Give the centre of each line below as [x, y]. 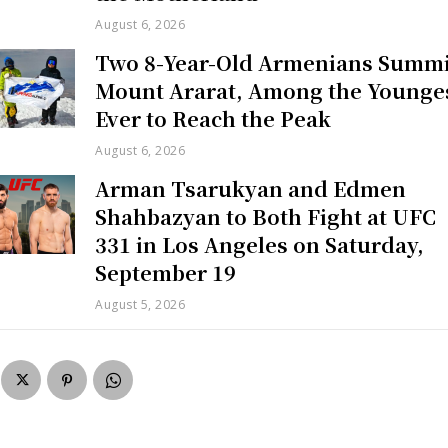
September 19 [166, 272]
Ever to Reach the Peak [213, 118]
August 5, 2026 [140, 304]
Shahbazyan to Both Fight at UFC [266, 216]
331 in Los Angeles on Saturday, [260, 244]
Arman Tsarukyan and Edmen [251, 188]
